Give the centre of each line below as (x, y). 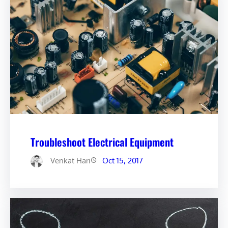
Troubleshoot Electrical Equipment (102, 141)
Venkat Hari (70, 160)
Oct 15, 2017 (123, 160)
